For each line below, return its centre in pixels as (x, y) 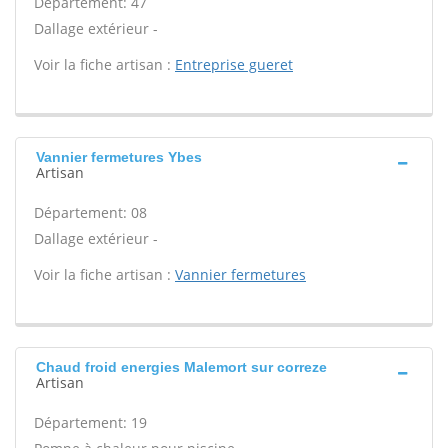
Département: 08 (90, 212)
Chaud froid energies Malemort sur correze (181, 367)
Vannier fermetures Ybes (119, 157)
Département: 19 (90, 422)
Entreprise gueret (234, 64)
